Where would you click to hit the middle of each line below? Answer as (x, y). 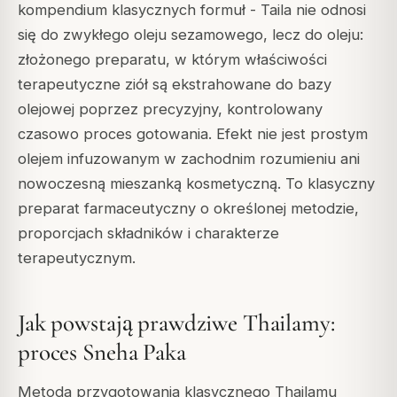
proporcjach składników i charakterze (148, 233)
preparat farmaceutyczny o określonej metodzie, (188, 208)
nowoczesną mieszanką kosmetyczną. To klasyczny (196, 183)
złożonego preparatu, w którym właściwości (172, 59)
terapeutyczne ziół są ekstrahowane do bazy (175, 84)
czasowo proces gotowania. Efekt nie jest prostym (193, 133)
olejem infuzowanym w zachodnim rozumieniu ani (189, 158)
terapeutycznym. (77, 257)
